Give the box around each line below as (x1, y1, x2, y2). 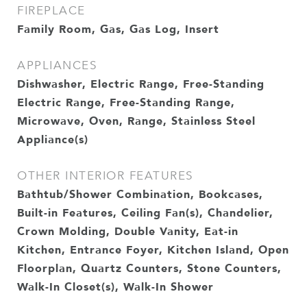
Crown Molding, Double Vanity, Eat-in (17, 222, 238, 240)
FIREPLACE (17, 3, 86, 18)
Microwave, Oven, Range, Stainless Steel (17, 112, 256, 130)
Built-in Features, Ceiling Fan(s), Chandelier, (17, 204, 273, 221)
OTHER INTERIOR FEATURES (17, 169, 193, 183)
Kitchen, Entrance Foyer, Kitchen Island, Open (17, 241, 289, 258)
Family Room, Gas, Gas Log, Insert (17, 20, 219, 38)
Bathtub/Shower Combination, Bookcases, (17, 185, 263, 203)
